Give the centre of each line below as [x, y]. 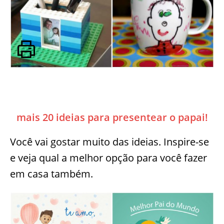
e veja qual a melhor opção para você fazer [108, 158]
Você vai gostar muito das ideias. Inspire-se [109, 142]
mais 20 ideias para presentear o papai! [112, 117]
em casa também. [51, 174]
